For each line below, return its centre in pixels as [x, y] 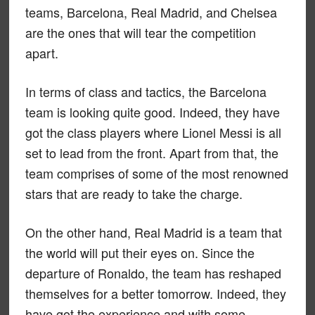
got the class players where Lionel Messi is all [153, 132]
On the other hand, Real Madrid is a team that [153, 232]
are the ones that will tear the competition [140, 32]
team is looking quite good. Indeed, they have [152, 111]
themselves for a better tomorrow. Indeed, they [155, 293]
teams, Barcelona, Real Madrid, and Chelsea [151, 12]
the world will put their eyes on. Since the [140, 252]
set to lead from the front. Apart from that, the [152, 152]
